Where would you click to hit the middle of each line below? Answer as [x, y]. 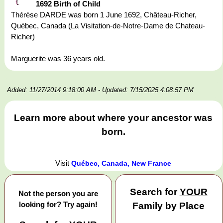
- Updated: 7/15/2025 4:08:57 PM [146, 90]
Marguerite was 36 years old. [58, 59]
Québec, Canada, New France [121, 163]
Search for [155, 192]
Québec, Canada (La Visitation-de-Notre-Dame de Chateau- [108, 26]
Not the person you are [58, 193]
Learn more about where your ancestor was [113, 118]
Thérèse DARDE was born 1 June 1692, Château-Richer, [104, 15]
